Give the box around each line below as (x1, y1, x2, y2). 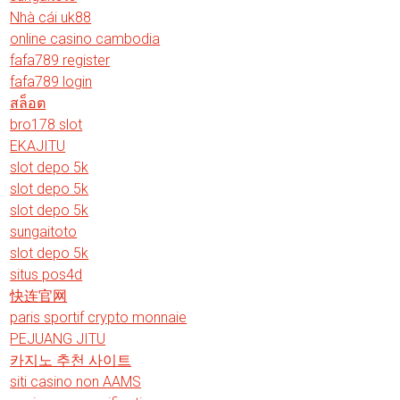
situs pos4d (10, 265, 83, 283)
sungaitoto (10, 222, 78, 240)
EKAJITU (10, 137, 66, 154)
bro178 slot (10, 115, 83, 133)
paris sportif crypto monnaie (10, 308, 187, 326)
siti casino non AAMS (10, 372, 142, 390)
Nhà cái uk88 (10, 8, 92, 26)
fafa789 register (10, 51, 111, 69)
